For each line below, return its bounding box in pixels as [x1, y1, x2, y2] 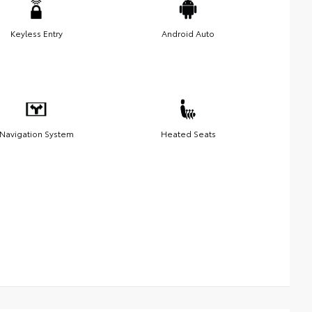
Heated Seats [160, 127, 216, 140]
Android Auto [162, 27, 214, 40]
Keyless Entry [10, 27, 63, 40]
